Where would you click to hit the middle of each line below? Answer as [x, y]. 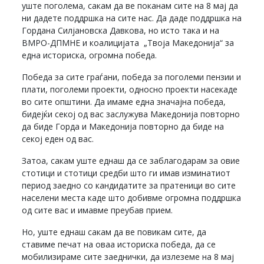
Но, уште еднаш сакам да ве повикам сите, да [114, 232]
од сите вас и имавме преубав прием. [98, 210]
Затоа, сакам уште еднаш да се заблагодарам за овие [131, 161]
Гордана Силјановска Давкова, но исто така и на [121, 31]
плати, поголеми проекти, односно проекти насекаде [130, 90]
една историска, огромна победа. [91, 55]
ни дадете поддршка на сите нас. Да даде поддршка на [132, 18]
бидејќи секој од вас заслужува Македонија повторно [131, 114]
